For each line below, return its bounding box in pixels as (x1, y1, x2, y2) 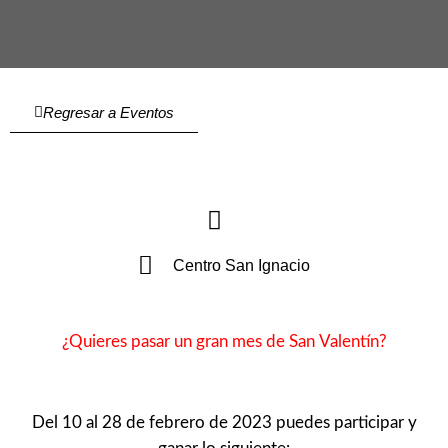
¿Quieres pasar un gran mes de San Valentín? (61, 332, 387, 350)
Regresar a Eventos (43, 103, 174, 121)
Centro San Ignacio (173, 256, 310, 274)
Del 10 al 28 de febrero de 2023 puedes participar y (31, 414, 417, 432)
